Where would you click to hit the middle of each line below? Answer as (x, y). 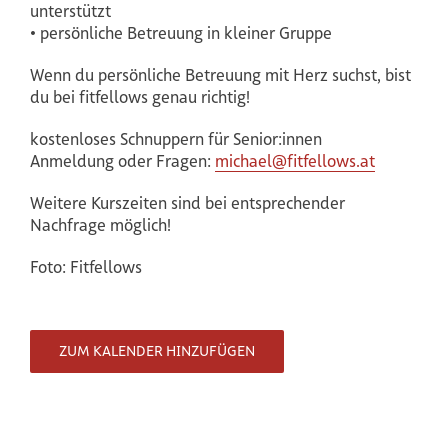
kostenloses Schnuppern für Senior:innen (176, 139)
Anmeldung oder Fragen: (122, 161)
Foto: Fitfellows (86, 267)
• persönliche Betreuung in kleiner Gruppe (181, 33)
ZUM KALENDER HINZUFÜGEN (157, 351)
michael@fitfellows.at (295, 161)
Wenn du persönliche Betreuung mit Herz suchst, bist (220, 75)
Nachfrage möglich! (100, 225)
